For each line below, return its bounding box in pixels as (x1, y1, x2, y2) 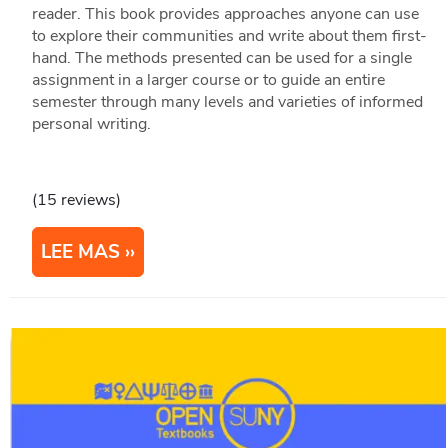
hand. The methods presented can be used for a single (31, 46, 412, 69)
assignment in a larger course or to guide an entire (31, 68, 385, 91)
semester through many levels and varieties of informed (31, 90, 423, 113)
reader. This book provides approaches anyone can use (31, 2, 419, 25)
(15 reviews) (31, 188, 121, 211)
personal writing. (31, 112, 151, 135)
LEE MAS (40, 238, 120, 265)
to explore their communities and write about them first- (31, 24, 427, 47)
